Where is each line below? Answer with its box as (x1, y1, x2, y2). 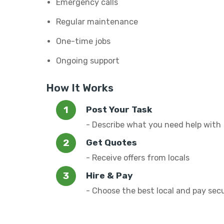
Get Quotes (86, 137, 137, 147)
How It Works (46, 82, 113, 94)
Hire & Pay (86, 170, 133, 180)
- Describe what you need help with (86, 120, 221, 129)
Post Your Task (86, 104, 152, 114)
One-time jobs (56, 36, 110, 46)
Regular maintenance (56, 17, 138, 26)
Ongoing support (56, 56, 119, 65)
